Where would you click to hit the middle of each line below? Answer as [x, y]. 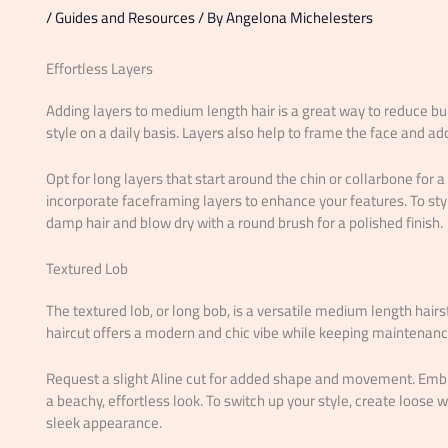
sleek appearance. [103, 423]
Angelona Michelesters [299, 18]
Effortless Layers [99, 69]
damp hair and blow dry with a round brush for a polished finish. [244, 223]
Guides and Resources [124, 18]
